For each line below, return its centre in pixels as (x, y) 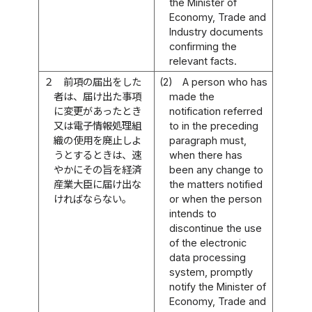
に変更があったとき (98, 111)
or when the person (216, 198)
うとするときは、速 (98, 155)
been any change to (217, 169)
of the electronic (208, 242)
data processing (208, 257)
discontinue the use (216, 228)
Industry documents (217, 31)
